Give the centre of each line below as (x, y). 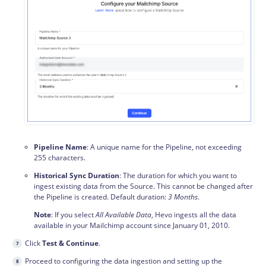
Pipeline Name (60, 147)
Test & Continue (70, 243)
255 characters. (60, 157)
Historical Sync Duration (77, 175)
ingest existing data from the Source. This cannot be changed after (143, 186)
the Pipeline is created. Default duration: (101, 197)
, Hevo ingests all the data (194, 214)
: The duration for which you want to (178, 175)
